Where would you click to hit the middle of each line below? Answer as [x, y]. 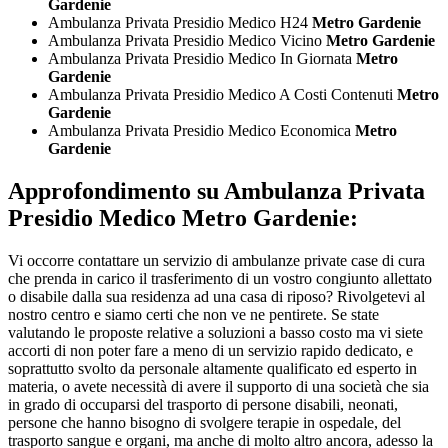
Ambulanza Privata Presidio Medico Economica [201, 131]
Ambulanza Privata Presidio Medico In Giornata [202, 59]
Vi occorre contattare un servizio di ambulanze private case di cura [216, 261]
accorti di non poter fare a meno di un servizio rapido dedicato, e [210, 351]
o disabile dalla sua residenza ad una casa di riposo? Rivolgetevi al [216, 297]
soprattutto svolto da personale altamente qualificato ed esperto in [212, 369]
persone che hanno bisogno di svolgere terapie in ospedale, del [204, 423]
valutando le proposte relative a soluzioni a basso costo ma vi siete [215, 333]
